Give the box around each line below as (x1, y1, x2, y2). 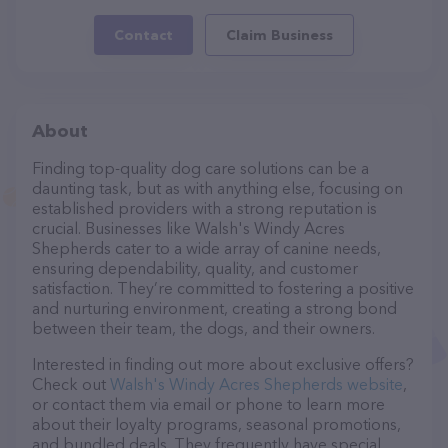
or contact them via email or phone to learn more (32, 394, 385, 414)
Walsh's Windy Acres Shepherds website (110, 374, 403, 394)
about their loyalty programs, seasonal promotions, (32, 414, 401, 434)
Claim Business (226, 26, 333, 44)
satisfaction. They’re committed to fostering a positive (32, 278, 414, 298)
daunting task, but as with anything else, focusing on (32, 178, 403, 198)
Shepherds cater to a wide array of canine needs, (32, 238, 381, 258)
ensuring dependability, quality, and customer (32, 258, 358, 278)
